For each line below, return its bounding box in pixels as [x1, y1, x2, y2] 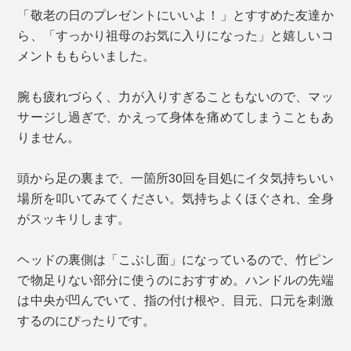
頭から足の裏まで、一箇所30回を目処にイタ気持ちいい [17, 168, 334, 187]
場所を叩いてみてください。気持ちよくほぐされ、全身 [17, 189, 334, 208]
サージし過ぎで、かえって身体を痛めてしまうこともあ [17, 107, 334, 126]
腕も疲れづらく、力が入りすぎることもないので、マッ [17, 87, 334, 106]
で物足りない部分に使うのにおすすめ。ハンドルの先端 [17, 270, 334, 289]
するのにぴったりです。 [17, 311, 156, 330]
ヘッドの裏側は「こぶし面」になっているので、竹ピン [17, 250, 334, 269]
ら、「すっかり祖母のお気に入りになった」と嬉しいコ [17, 26, 334, 45]
